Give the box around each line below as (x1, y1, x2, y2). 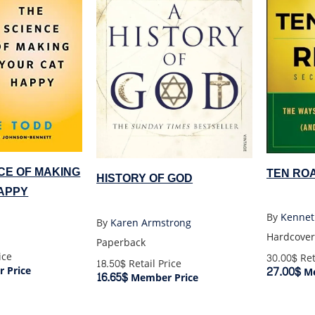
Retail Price (126, 255, 182, 273)
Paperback (96, 233, 146, 252)
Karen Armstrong (110, 214, 192, 232)
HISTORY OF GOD (96, 168, 193, 189)
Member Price (128, 269, 199, 287)
